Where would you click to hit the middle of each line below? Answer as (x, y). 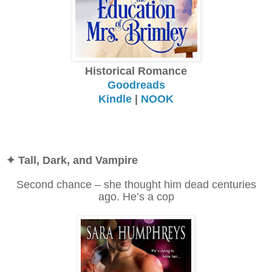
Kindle (115, 99)
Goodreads (136, 85)
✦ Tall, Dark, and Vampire (72, 160)
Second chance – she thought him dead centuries (136, 184)
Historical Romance (136, 71)
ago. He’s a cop (136, 196)
